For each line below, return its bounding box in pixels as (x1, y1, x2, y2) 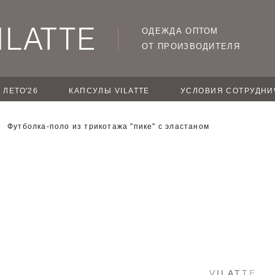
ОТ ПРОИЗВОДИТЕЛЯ (142, 41, 240, 51)
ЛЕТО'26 (3, 87, 39, 95)
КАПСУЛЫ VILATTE (69, 87, 150, 95)
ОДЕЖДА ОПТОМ (142, 26, 219, 36)
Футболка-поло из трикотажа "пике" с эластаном (7, 122, 210, 131)
